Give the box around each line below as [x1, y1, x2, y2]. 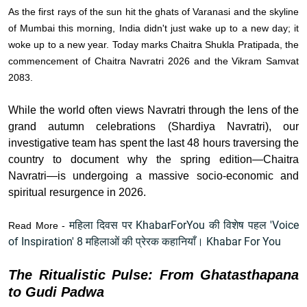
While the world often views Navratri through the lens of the [8, 104, 299, 116]
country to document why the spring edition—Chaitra [8, 153, 299, 166]
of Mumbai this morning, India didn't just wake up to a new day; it [8, 23, 299, 34]
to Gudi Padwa [8, 284, 104, 300]
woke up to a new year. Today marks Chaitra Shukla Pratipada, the [8, 39, 299, 51]
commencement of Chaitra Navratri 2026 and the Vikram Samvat [8, 56, 299, 67]
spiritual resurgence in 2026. [8, 186, 146, 199]
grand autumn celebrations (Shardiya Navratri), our [8, 121, 299, 133]
